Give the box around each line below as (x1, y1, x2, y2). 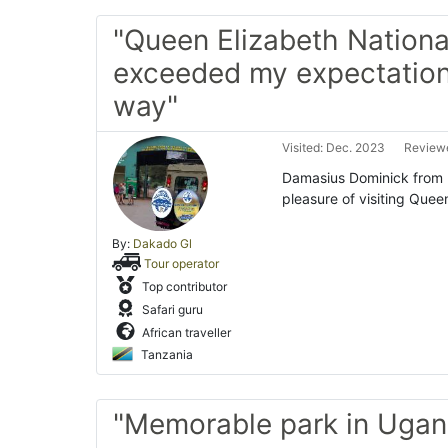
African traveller (139, 325, 231, 340)
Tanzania (138, 347, 193, 362)
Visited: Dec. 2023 (282, 140, 385, 156)
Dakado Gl (133, 236, 192, 252)
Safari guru (139, 302, 203, 317)
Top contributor (139, 279, 227, 294)
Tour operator (144, 256, 220, 271)
